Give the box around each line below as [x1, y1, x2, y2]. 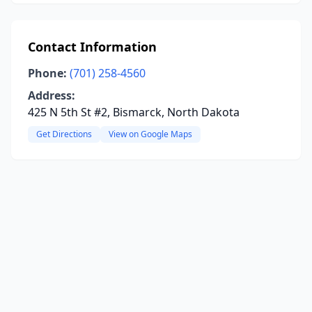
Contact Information [28, 38, 157, 55]
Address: [28, 88, 75, 103]
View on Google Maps [109, 128, 192, 140]
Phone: [28, 65, 67, 81]
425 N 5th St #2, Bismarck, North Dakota [28, 104, 240, 120]
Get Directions [36, 128, 92, 140]
